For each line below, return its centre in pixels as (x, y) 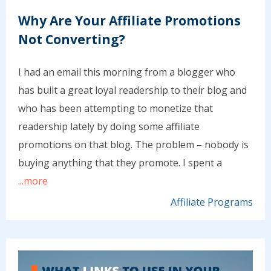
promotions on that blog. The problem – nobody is (133, 144)
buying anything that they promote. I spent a (120, 162)
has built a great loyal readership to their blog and (132, 90)
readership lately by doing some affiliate (109, 126)
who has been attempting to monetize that (116, 108)
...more (33, 181)
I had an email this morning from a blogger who (127, 72)
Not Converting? (72, 40)
